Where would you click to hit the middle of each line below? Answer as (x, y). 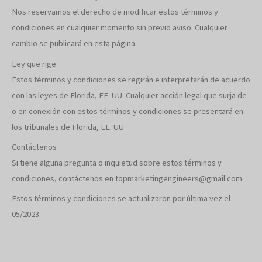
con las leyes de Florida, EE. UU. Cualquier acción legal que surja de (129, 95)
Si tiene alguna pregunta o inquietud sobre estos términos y (117, 162)
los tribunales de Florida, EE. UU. (69, 127)
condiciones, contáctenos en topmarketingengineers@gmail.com (127, 178)
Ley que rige (34, 63)
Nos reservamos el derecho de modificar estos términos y (115, 12)
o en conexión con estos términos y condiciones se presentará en (127, 111)
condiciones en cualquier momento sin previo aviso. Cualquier (120, 28)
